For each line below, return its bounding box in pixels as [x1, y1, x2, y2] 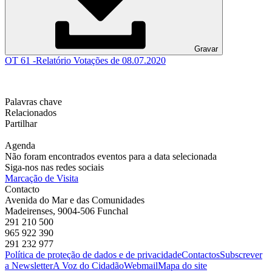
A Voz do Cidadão [53, 260, 124, 271]
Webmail [124, 260, 158, 271]
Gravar [194, 44, 218, 53]
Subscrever [220, 249, 262, 260]
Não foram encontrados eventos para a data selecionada [5, 151, 217, 161]
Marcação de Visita [5, 172, 78, 183]
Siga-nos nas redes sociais [5, 161, 104, 172]
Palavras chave [5, 96, 62, 107]
